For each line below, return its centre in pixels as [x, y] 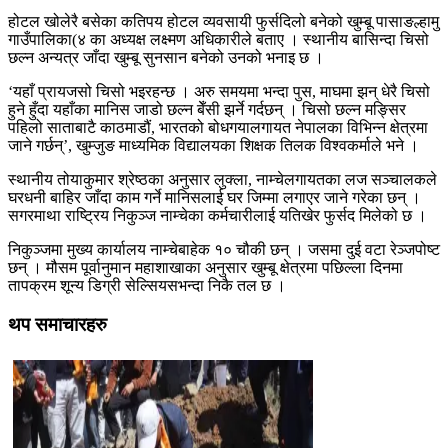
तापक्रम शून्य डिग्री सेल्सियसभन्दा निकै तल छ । [147, 286]
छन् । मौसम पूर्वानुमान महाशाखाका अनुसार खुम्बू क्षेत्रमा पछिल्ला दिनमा [205, 268]
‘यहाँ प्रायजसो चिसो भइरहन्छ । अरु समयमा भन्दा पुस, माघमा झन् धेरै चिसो [219, 92]
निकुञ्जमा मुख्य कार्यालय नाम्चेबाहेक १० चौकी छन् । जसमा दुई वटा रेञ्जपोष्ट [224, 250]
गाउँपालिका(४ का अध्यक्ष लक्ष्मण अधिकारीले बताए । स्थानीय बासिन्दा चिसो [218, 40]
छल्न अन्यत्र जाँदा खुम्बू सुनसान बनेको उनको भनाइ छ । [166, 58]
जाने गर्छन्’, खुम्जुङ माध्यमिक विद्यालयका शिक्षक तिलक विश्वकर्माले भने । [213, 146]
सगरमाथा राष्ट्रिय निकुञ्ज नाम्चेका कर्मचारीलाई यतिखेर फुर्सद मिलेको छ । [217, 216]
